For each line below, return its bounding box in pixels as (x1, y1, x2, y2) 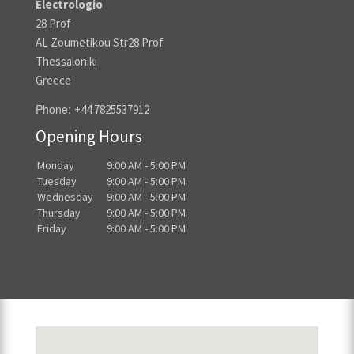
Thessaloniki (36, 54, 97, 70)
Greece (36, 73, 71, 88)
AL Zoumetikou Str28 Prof (36, 35, 164, 51)
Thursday (37, 205, 81, 220)
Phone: (36, 101, 74, 118)
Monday (37, 158, 74, 173)
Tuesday (37, 174, 77, 189)
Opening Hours (36, 126, 142, 148)
